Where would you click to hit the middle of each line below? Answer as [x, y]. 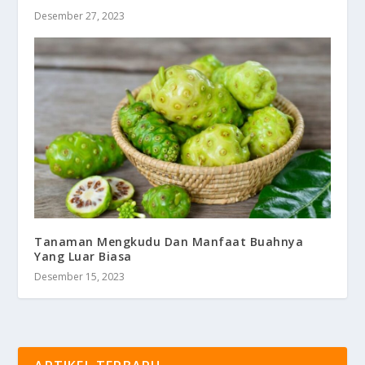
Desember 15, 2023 [80, 277]
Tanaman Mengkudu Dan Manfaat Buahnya [169, 242]
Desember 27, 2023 [80, 16]
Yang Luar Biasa [83, 257]
